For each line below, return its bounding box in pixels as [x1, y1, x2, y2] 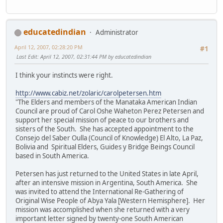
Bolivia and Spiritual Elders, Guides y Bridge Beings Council [15, 142, 195, 152]
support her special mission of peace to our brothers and [15, 115, 189, 125]
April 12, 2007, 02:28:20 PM [14, 43, 83, 51]
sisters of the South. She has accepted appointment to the [15, 124, 194, 134]
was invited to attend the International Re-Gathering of [15, 187, 184, 197]
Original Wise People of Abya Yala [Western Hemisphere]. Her [15, 196, 205, 206]
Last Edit [16, 53, 37, 61]
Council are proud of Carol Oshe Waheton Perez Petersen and [15, 107, 204, 116]
